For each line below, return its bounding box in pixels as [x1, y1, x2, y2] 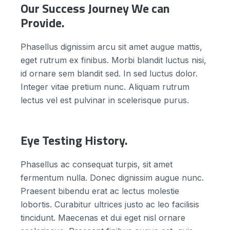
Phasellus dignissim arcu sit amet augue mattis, [21, 42, 202, 52]
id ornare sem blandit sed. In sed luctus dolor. [21, 68, 198, 79]
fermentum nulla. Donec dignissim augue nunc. [21, 172, 204, 183]
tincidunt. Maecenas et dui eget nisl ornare [21, 213, 185, 223]
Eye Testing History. [21, 131, 128, 150]
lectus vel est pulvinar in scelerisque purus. [21, 95, 189, 106]
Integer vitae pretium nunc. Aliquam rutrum [21, 82, 189, 92]
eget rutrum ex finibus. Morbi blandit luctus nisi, [21, 55, 206, 66]
